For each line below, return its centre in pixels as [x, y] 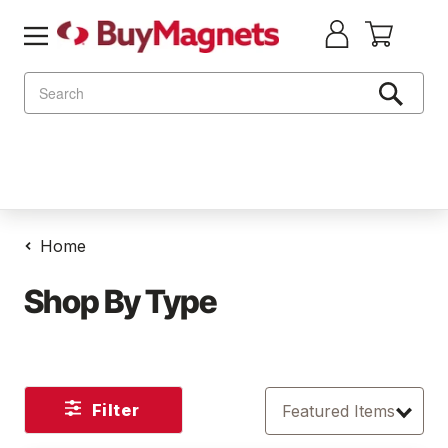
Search [46, 82]
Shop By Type [120, 301]
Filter [115, 410]
